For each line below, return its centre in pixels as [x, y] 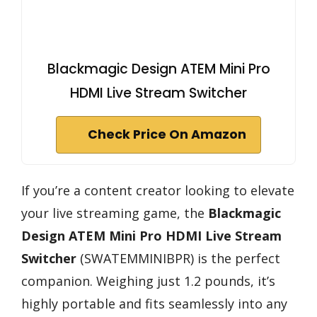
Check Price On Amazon [167, 134]
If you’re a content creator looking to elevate [158, 190]
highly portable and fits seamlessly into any [154, 303]
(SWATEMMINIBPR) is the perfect [178, 258]
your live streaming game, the [115, 213]
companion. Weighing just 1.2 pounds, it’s [148, 281]
